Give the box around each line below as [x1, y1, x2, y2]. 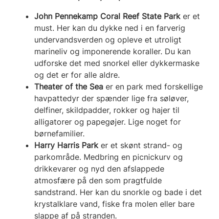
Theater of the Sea [34, 81, 103, 91]
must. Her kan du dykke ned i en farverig [34, 22, 185, 33]
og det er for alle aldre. [34, 69, 120, 80]
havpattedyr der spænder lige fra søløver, [34, 93, 189, 103]
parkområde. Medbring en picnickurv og [34, 152, 183, 162]
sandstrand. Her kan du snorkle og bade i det [34, 187, 202, 197]
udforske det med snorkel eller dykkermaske [34, 58, 199, 68]
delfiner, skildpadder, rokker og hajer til [34, 105, 179, 115]
